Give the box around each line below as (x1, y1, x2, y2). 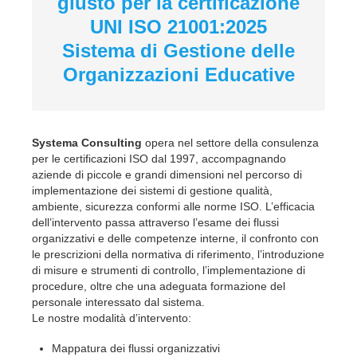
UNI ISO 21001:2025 (90, 15, 267, 37)
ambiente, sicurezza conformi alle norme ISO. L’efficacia (32, 199, 315, 213)
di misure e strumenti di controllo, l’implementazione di (32, 263, 305, 277)
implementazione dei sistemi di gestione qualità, (32, 183, 273, 197)
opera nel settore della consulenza (142, 135, 319, 149)
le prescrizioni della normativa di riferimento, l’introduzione (32, 247, 324, 261)
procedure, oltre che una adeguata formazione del (32, 279, 285, 292)
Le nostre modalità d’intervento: (32, 311, 191, 324)
